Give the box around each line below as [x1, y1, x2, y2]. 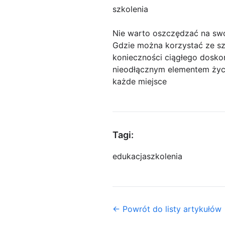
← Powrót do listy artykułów [113, 204, 221, 214]
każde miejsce [113, 76, 167, 87]
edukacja [113, 151, 147, 162]
